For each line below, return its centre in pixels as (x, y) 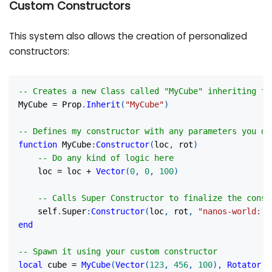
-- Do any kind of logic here (106, 158)
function (38, 144)
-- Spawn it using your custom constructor (118, 251)
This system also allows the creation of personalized (128, 36)
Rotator (244, 264)
